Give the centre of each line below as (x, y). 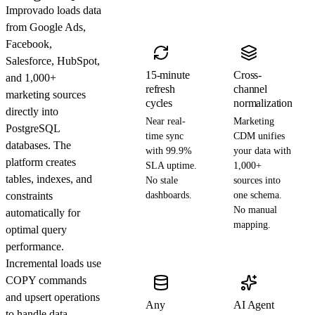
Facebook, (29, 44)
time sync (164, 136)
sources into (257, 181)
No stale (161, 181)
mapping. (252, 225)
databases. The (38, 146)
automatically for (43, 213)
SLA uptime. (171, 166)
